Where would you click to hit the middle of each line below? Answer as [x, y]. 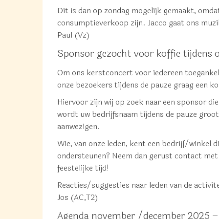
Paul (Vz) [74, 35]
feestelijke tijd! [83, 168]
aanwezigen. [79, 126]
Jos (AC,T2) [78, 197]
